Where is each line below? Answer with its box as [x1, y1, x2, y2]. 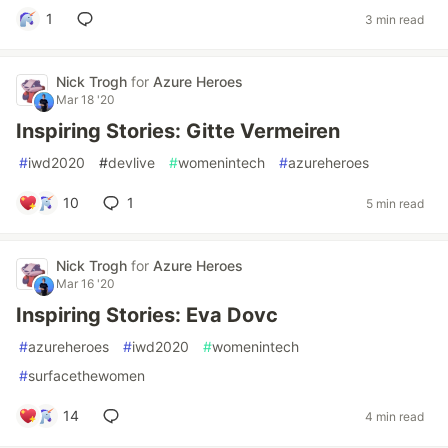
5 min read [366, 195, 424, 211]
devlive [108, 154, 155, 171]
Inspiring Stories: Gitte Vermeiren [16, 119, 340, 143]
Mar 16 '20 [56, 276, 115, 291]
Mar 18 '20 [56, 92, 115, 107]
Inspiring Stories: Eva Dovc [16, 303, 278, 327]
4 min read [365, 408, 424, 424]
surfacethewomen [28, 367, 145, 384]
